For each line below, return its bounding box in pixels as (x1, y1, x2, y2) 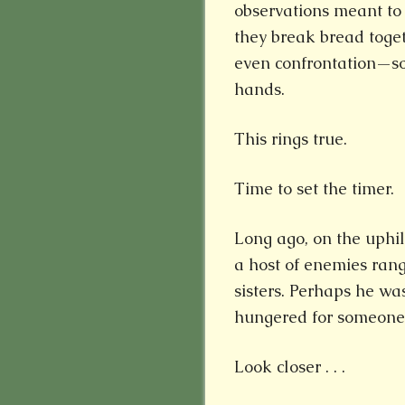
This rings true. (234, 127, 347, 149)
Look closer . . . (234, 355, 345, 377)
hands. (234, 78, 285, 99)
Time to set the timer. (234, 177, 394, 199)
